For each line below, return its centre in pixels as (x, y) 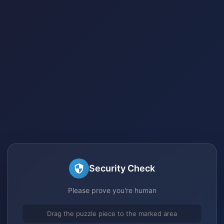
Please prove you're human (112, 190)
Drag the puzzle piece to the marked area (112, 213)
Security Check (122, 168)
